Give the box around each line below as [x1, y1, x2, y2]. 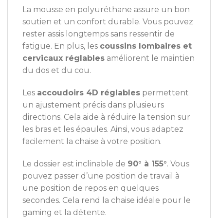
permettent [140, 88, 189, 97]
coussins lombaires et [100, 41, 192, 51]
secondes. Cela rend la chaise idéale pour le [22, 195, 191, 205]
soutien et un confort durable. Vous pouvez [22, 17, 193, 27]
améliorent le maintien [105, 54, 195, 63]
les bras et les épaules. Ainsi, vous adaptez [22, 124, 183, 134]
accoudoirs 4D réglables [37, 88, 140, 97]
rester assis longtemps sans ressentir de [22, 29, 175, 39]
